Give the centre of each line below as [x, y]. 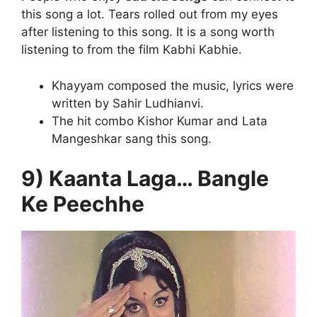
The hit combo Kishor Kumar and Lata [159, 121]
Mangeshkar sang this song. [131, 138]
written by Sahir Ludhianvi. [127, 103]
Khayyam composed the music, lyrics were [172, 85]
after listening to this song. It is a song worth [148, 32]
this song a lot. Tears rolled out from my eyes [150, 15]
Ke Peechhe [83, 204]
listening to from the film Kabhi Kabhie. [133, 50]
